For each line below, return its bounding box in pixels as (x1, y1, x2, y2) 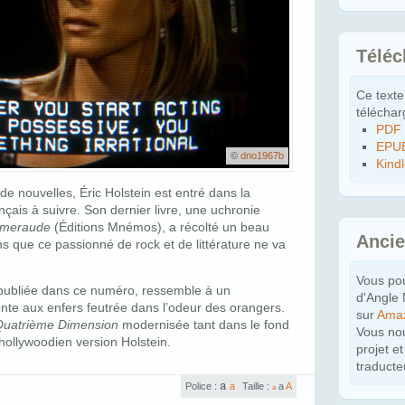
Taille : (242, 380, 272, 391)
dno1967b (240, 150, 284, 161)
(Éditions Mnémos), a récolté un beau (51, 220, 269, 234)
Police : (185, 380, 220, 391)
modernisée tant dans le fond (118, 318, 289, 333)
